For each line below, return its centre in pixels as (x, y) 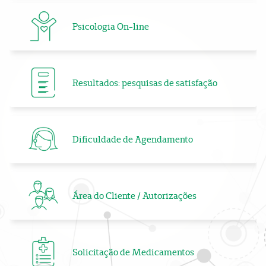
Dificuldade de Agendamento (133, 140)
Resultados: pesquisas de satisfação (145, 83)
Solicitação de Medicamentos (133, 252)
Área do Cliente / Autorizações (134, 196)
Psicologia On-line (111, 27)
